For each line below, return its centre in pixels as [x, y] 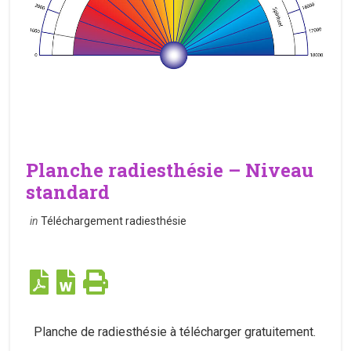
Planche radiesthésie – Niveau [170, 170]
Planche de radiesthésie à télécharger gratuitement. [175, 332]
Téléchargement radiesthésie [114, 221]
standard [68, 192]
